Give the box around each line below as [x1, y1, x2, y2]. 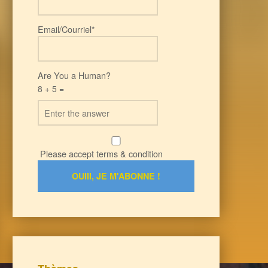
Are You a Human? [37, 69, 111, 82]
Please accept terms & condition [37, 147, 163, 160]
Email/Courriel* [37, 23, 95, 36]
